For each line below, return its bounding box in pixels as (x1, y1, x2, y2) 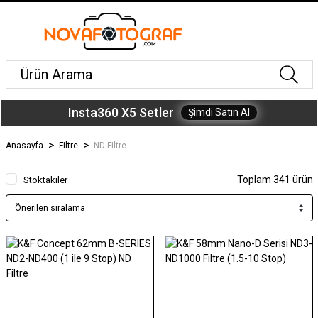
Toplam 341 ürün (236, 173, 313, 185)
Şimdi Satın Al (188, 106, 250, 119)
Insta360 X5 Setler (68, 104, 174, 120)
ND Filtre (93, 140, 126, 150)
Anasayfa (5, 140, 43, 150)
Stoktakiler (23, 174, 67, 185)
